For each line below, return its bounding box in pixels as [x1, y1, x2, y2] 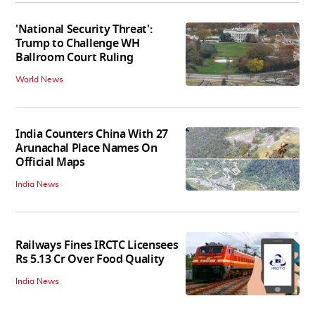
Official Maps [15, 153, 85, 171]
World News [15, 75, 63, 84]
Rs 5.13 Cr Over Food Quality [15, 251, 165, 269]
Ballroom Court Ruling [15, 49, 134, 66]
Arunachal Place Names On [15, 139, 157, 157]
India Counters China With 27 [15, 125, 169, 143]
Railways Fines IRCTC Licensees [15, 237, 179, 255]
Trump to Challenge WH [15, 34, 140, 52]
